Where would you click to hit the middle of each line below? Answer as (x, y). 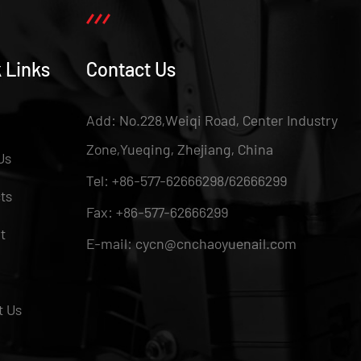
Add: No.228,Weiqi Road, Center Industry (212, 120)
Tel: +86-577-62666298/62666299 (186, 180)
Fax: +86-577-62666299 (157, 212)
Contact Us (131, 68)
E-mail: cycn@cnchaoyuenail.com (191, 243)
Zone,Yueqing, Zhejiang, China (179, 149)
